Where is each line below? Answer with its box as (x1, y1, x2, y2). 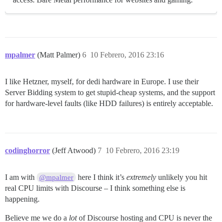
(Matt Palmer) (37, 51, 82, 59)
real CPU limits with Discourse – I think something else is (5, 184, 185, 193)
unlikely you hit (156, 173, 208, 182)
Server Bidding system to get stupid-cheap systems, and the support (5, 88, 215, 97)
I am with (5, 173, 37, 182)
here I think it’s (76, 173, 127, 182)
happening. (5, 195, 40, 204)
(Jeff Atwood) (52, 146, 98, 155)
